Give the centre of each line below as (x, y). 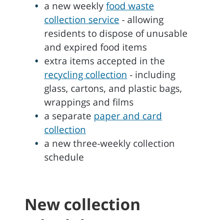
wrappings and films (89, 102)
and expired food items (96, 47)
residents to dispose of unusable (116, 33)
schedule (64, 157)
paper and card (128, 116)
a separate (69, 116)
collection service (82, 20)
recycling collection (86, 75)
